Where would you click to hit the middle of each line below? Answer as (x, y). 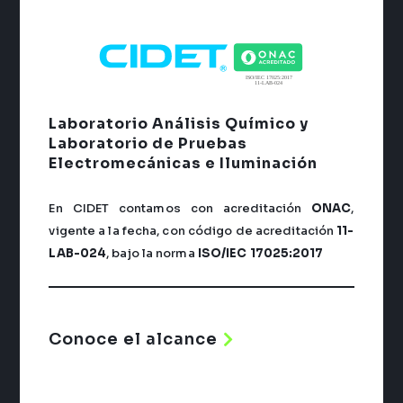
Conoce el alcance (134, 340)
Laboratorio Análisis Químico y (179, 123)
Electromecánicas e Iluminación (184, 163)
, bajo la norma (151, 253)
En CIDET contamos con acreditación (180, 208)
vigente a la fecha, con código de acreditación (193, 230)
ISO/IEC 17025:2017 (259, 253)
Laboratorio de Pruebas (148, 143)
